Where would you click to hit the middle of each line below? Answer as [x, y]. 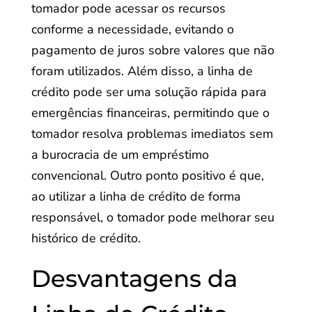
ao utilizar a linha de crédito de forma [136, 196]
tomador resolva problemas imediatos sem [152, 134]
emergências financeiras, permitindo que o [150, 113]
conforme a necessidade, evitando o [132, 29]
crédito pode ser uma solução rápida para [149, 92]
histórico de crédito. [86, 238]
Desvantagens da [134, 279]
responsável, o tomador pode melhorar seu [153, 217]
